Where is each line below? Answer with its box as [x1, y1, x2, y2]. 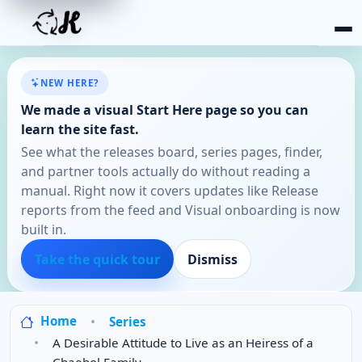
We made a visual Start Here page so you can [21, 100, 309, 119]
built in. [21, 220, 66, 238]
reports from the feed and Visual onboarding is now [21, 200, 340, 219]
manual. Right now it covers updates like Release [21, 181, 318, 200]
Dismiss [187, 250, 238, 268]
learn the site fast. [21, 120, 139, 138]
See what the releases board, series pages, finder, [21, 142, 322, 161]
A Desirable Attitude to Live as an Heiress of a [52, 335, 314, 351]
